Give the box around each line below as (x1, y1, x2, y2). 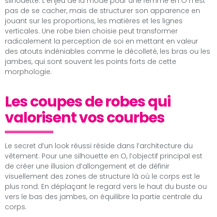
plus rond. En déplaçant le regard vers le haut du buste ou (5, 182, 207, 192)
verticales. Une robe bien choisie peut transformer (5, 26, 178, 36)
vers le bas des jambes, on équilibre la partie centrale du (5, 192, 202, 202)
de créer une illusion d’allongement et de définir (5, 161, 170, 171)
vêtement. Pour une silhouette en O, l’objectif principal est (5, 151, 202, 161)
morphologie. (5, 67, 52, 77)
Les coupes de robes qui (5, 92, 170, 112)
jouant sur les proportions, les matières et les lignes (5, 16, 183, 26)
